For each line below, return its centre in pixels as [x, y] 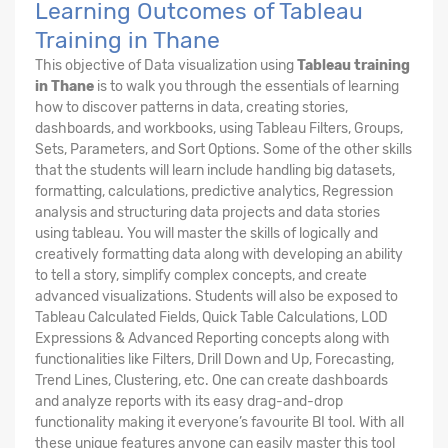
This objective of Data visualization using [166, 65]
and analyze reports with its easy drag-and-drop [189, 401]
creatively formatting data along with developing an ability [219, 254]
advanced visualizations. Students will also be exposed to [216, 296]
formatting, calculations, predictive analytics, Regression [214, 191]
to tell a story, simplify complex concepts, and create [201, 275]
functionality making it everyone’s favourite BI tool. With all [219, 422]
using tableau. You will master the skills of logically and [206, 233]
